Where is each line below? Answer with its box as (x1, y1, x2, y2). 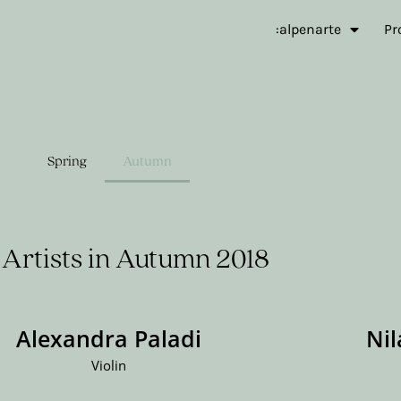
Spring (47, 154, 87, 169)
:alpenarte (276, 21, 341, 38)
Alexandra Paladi (16, 323, 202, 354)
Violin (91, 356, 127, 374)
